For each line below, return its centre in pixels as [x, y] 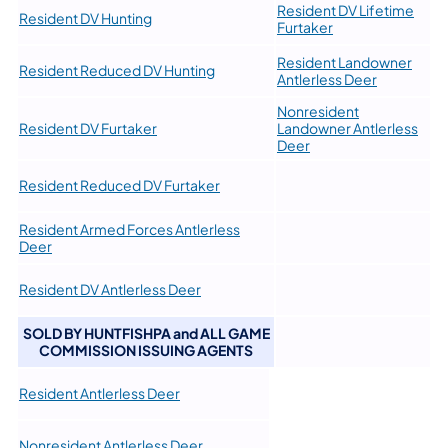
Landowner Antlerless [347, 128]
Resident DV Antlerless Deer [110, 289]
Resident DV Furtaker [88, 128]
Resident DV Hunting [85, 18]
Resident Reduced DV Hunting [117, 70]
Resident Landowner [344, 62]
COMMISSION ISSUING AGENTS [146, 350]
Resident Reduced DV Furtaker [119, 185]
